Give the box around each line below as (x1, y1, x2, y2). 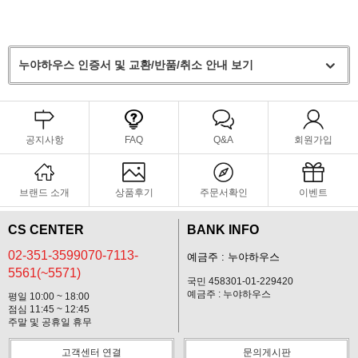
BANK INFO (187, 222, 259, 237)
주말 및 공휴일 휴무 (8, 316, 92, 328)
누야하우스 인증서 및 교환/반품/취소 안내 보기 (18, 58, 253, 71)
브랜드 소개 (19, 186, 70, 198)
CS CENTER (8, 222, 84, 237)
